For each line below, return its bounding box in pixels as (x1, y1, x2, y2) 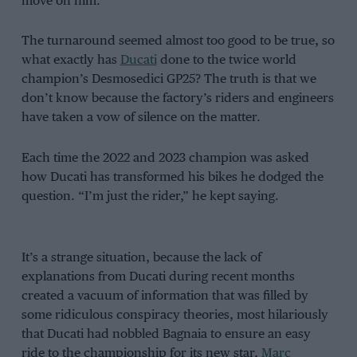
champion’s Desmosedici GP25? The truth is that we (21, 73, 316, 87)
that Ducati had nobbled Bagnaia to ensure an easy (21, 328, 311, 342)
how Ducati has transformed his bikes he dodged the (21, 171, 324, 185)
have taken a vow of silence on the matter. (21, 111, 261, 125)
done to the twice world (156, 53, 296, 68)
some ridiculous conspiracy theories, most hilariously (21, 308, 328, 323)
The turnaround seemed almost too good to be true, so (21, 34, 335, 49)
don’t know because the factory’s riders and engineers (21, 92, 334, 106)
